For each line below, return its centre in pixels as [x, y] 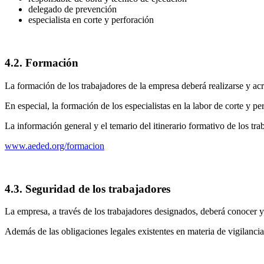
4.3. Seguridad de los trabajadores [88, 189]
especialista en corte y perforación [91, 20]
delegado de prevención [72, 9]
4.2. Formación [42, 63]
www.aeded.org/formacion [55, 146]
